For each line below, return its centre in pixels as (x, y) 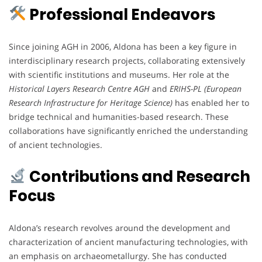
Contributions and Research (138, 176)
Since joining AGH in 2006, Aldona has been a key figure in (123, 46)
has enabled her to (211, 102)
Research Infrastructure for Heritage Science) (91, 102)
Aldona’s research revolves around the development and (120, 227)
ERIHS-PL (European (206, 88)
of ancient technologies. (56, 144)
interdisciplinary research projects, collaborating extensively (127, 60)
